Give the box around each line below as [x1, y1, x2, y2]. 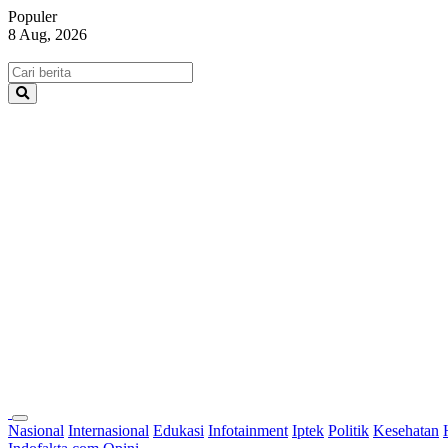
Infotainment [208, 422, 288, 439]
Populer [8, 8, 57, 25]
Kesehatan [373, 422, 439, 439]
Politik [328, 422, 369, 439]
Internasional [68, 422, 149, 439]
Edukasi [153, 422, 204, 439]
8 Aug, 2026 [8, 26, 87, 43]
